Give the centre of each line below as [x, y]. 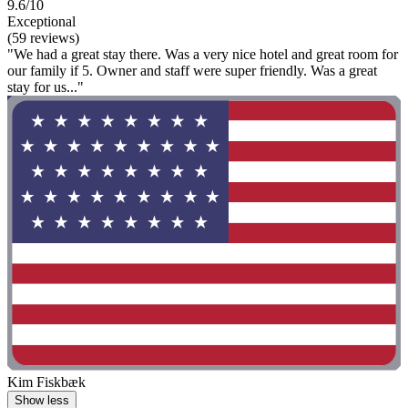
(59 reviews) [43, 37]
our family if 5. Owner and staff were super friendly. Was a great [192, 70]
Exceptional [41, 21]
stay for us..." [46, 87]
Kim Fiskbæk [46, 382]
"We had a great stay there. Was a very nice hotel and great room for [203, 54]
